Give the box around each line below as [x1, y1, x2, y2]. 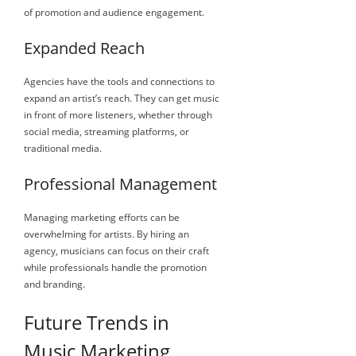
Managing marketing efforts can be [24, 210, 180, 224]
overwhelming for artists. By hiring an [24, 226, 189, 241]
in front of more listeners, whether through [24, 107, 212, 122]
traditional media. [24, 141, 102, 155]
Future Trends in [24, 308, 169, 335]
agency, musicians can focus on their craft [24, 243, 209, 257]
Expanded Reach [24, 37, 145, 59]
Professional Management [24, 172, 217, 195]
